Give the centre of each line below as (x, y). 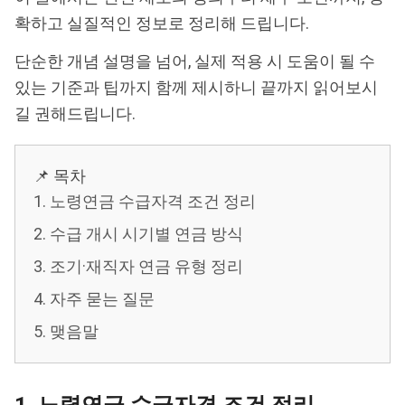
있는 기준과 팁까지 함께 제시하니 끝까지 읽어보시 (196, 87)
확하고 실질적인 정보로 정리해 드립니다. (164, 23)
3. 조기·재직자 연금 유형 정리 (138, 266)
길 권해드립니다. (75, 113)
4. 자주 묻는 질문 (94, 299)
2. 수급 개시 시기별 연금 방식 (138, 234)
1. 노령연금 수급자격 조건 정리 (145, 201)
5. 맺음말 (66, 331)
